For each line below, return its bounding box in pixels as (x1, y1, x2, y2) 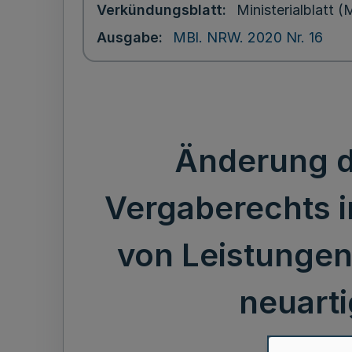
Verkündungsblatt (97, 2, 222, 18)
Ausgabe (97, 29, 159, 46)
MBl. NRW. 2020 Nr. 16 (173, 29, 323, 46)
